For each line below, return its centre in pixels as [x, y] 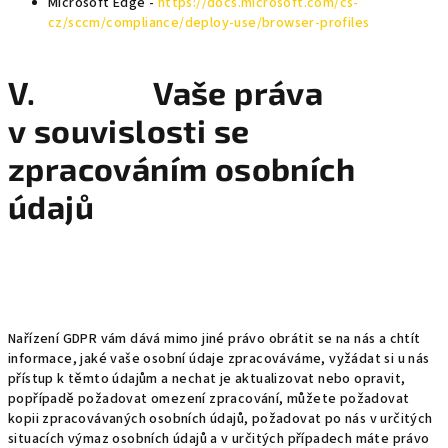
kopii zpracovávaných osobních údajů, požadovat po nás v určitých [220, 419]
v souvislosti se [129, 130]
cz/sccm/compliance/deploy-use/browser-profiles [209, 23]
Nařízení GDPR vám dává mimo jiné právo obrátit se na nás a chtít [214, 339]
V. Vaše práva [166, 92]
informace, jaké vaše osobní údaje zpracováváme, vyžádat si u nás [219, 359]
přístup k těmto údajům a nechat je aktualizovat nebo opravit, [207, 379]
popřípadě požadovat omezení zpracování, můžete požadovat [209, 399]
